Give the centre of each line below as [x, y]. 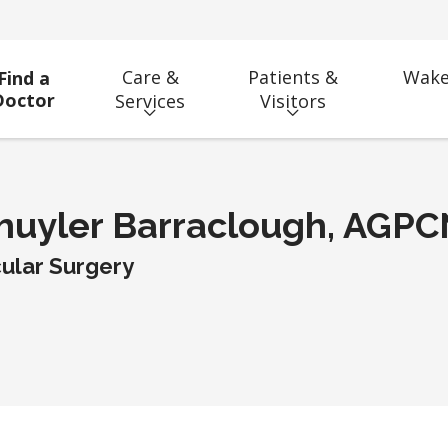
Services [150, 101]
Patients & [293, 77]
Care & [150, 77]
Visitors [293, 101]
